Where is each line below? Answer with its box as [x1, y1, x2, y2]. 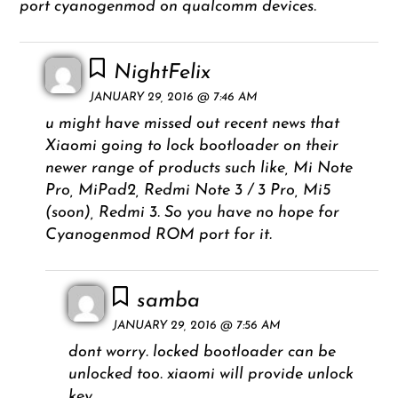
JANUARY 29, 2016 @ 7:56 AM [112, 319, 281, 331]
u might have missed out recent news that [44, 115, 339, 132]
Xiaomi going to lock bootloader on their [44, 137, 338, 155]
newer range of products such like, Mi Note [44, 159, 353, 177]
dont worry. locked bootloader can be [68, 343, 336, 361]
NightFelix [114, 61, 211, 84]
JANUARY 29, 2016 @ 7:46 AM [89, 91, 258, 103]
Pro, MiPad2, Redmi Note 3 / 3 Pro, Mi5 [44, 181, 330, 199]
